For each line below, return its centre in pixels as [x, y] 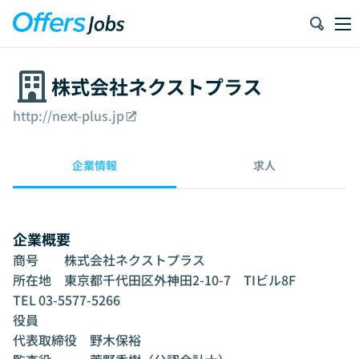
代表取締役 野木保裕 [77, 340]
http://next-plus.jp [69, 115]
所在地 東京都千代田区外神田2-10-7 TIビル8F [32, 280]
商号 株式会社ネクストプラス [26, 260]
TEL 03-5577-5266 [24, 300]
